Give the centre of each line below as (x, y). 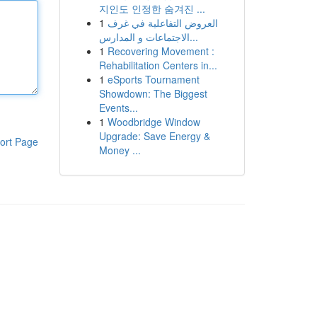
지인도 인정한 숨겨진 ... (152, 8)
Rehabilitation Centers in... (158, 65)
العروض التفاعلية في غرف (162, 23)
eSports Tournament (153, 79)
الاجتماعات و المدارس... (194, 37)
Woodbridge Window (154, 122)
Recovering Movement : (161, 51)
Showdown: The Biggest (153, 93)
